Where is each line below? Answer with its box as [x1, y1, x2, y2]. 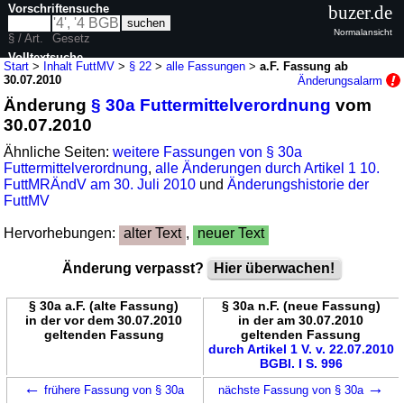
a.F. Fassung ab [260, 59, 349, 73]
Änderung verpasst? [62, 260, 207, 276]
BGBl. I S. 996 [259, 355, 343, 371]
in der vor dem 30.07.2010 [25, 312, 182, 327]
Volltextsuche [8, 50, 84, 64]
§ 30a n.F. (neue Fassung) [221, 298, 381, 313]
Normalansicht [334, 26, 392, 37]
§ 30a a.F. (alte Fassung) [29, 298, 179, 313]
